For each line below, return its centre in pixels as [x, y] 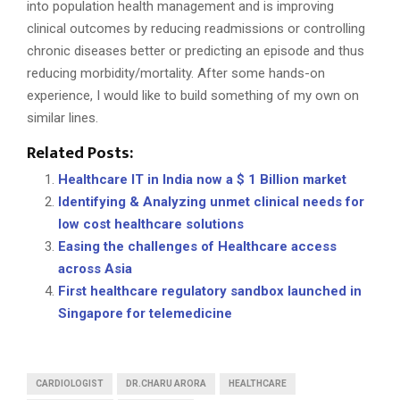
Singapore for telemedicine [145, 314]
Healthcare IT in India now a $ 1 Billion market [202, 180]
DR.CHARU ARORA [166, 384]
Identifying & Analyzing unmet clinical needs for [211, 202]
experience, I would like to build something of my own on [193, 96]
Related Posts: [80, 154]
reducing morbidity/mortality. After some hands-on [176, 74]
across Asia [95, 269]
